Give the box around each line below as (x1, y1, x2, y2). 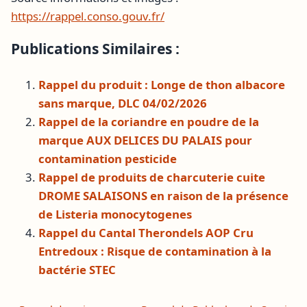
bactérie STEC (38, 261, 116, 278)
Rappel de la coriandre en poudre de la (38, 113, 259, 130)
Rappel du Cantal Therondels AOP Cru (38, 224, 254, 241)
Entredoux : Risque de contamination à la (38, 243, 271, 259)
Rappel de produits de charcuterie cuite (38, 169, 265, 185)
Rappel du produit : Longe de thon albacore (38, 76, 285, 93)
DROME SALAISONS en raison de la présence (38, 187, 288, 204)
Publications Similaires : (11, 38, 180, 58)
